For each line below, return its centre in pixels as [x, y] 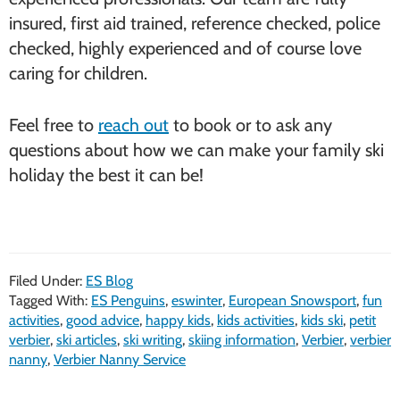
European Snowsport [292, 300]
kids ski [322, 320]
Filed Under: [47, 281]
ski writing [153, 340]
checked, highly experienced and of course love [185, 48]
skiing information [242, 340]
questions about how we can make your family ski [196, 150]
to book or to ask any [250, 125]
